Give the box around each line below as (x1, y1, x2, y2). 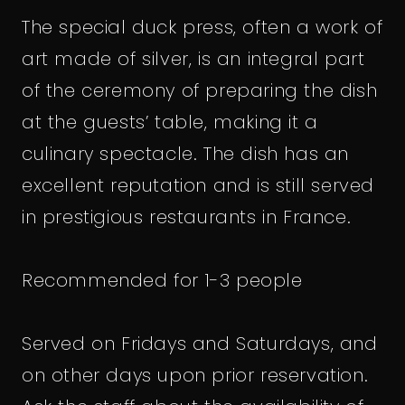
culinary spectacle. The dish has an (22, 140, 350, 166)
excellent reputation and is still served (22, 172, 375, 198)
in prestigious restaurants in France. (22, 203, 352, 230)
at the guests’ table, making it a (22, 108, 318, 135)
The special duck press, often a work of (22, 14, 383, 40)
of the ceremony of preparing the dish (22, 77, 378, 103)
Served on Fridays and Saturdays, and (22, 330, 378, 356)
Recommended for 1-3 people (22, 267, 303, 293)
